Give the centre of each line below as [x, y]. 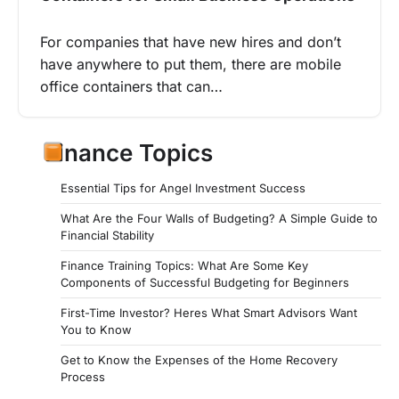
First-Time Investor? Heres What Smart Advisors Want [209, 312]
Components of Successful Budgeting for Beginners [205, 282]
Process [83, 376]
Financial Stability [107, 235]
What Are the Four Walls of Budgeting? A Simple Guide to [219, 218]
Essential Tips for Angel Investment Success [183, 187]
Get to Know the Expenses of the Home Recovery [199, 359]
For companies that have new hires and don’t [191, 41]
